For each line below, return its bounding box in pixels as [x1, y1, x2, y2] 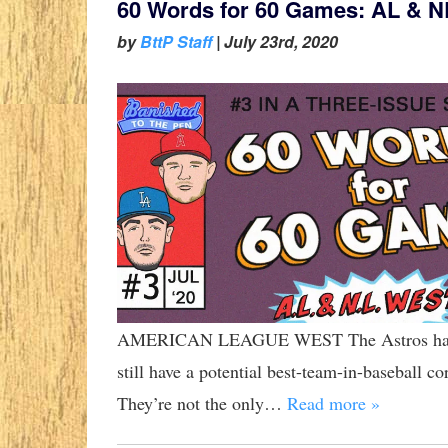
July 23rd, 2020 [224, 30, 338, 54]
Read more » [287, 391, 380, 416]
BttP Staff [140, 30, 212, 54]
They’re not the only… [117, 391, 287, 416]
